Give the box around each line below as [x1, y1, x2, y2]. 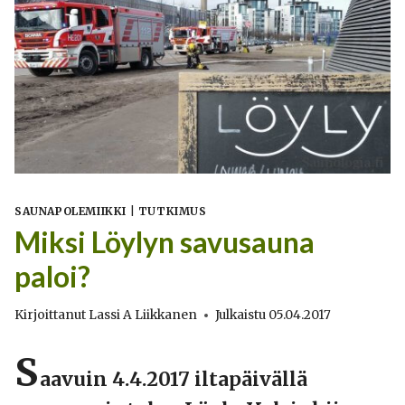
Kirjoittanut [14, 307, 86, 324]
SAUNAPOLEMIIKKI [14, 203, 127, 218]
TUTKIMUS [137, 203, 207, 218]
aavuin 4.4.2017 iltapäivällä [40, 367, 307, 392]
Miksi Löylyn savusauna [14, 223, 315, 259]
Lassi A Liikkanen [89, 307, 198, 324]
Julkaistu [215, 307, 267, 324]
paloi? [14, 258, 90, 294]
